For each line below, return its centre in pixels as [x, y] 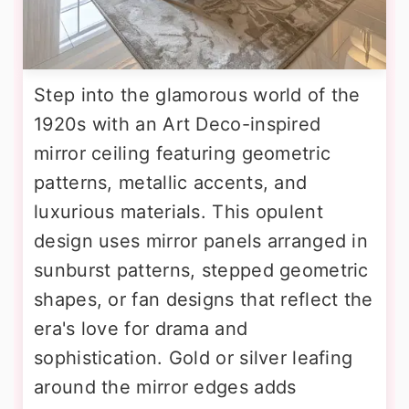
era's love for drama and [141, 329]
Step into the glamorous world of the [197, 95]
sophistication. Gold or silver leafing [194, 358]
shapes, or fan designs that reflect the [204, 300]
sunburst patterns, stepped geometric [201, 271]
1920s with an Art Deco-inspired [178, 125]
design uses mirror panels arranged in [201, 241]
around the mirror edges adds [165, 388]
